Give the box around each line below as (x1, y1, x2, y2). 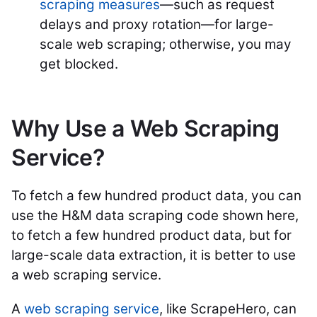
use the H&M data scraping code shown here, (11, 207, 299, 224)
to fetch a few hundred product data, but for (11, 227, 292, 243)
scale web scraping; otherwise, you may (40, 36, 292, 52)
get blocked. (40, 56, 118, 72)
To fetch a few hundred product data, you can (11, 188, 301, 204)
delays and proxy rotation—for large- (40, 16, 274, 33)
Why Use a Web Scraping (11, 115, 279, 142)
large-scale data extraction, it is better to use (11, 247, 296, 263)
